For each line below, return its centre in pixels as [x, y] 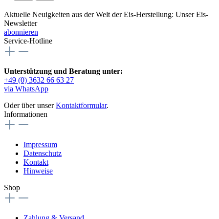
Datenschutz [43, 153]
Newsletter [21, 23]
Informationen [26, 114]
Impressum [40, 144]
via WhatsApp [26, 88]
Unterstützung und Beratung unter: [63, 71]
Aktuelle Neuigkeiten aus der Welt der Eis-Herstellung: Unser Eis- [106, 14]
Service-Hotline [28, 41]
